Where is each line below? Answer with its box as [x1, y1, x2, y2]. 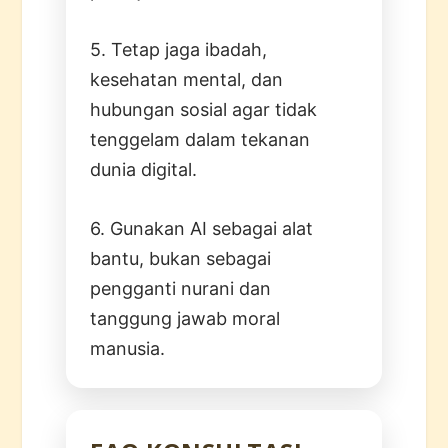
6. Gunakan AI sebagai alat [90, 217, 314, 239]
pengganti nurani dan [90, 277, 272, 299]
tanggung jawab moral [90, 307, 281, 329]
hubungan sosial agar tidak [90, 98, 318, 120]
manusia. [90, 337, 166, 359]
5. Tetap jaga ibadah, [90, 38, 268, 60]
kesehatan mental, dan [90, 68, 284, 90]
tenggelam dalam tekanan [90, 128, 311, 150]
